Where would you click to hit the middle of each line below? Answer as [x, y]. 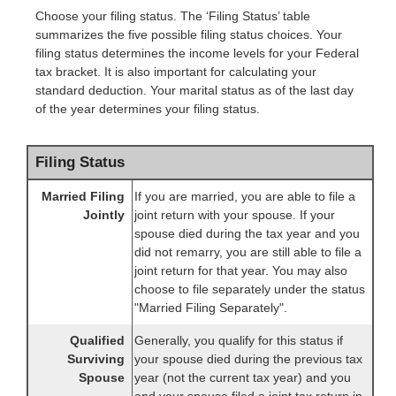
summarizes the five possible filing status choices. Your [189, 35]
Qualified [97, 341]
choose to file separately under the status [250, 289]
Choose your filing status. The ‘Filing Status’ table [173, 16]
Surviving [96, 359]
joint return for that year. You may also [241, 271]
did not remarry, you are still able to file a [248, 252]
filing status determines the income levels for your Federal [197, 53]
